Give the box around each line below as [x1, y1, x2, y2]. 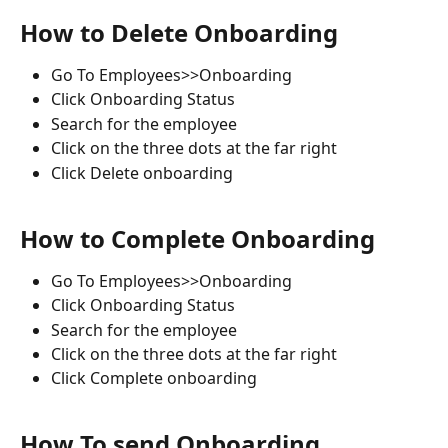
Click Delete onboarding [51, 161, 233, 184]
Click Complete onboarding [51, 367, 257, 390]
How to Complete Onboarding [20, 221, 375, 255]
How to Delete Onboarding [20, 15, 338, 49]
